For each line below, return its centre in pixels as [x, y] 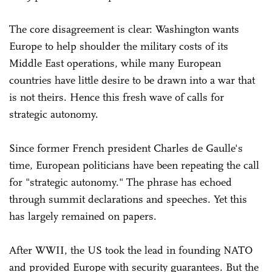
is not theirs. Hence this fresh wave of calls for [117, 97]
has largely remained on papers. [83, 216]
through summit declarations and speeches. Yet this [128, 199]
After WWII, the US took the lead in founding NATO [131, 250]
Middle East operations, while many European [115, 63]
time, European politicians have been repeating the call [134, 165]
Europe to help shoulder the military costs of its [119, 46]
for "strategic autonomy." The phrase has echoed [121, 182]
